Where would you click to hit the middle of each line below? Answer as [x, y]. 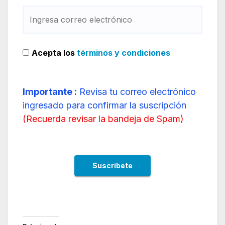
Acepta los [54, 52]
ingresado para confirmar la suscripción [104, 105]
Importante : [50, 91]
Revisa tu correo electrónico [136, 91]
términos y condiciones [124, 52]
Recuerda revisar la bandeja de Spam [103, 119]
